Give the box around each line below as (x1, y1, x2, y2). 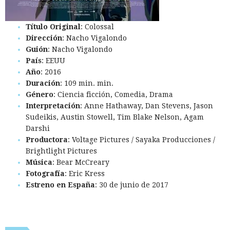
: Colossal (81, 23, 114, 31)
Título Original (26, 23, 81, 31)
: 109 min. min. (60, 79, 113, 88)
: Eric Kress (65, 169, 105, 178)
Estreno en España (26, 181, 95, 189)
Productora (26, 136, 68, 144)
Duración (26, 79, 60, 88)
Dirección (26, 34, 62, 43)
